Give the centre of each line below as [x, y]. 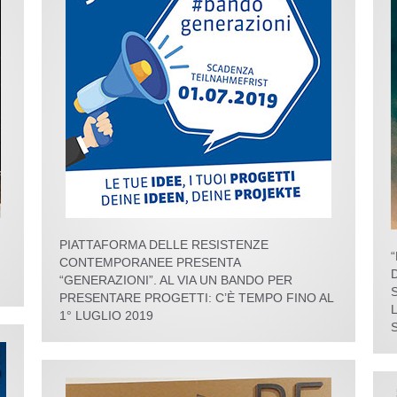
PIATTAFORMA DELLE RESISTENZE [164, 245]
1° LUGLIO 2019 [107, 315]
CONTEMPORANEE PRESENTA [150, 262]
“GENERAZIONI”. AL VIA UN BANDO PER [176, 280]
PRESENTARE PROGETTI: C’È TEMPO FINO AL [197, 298]
